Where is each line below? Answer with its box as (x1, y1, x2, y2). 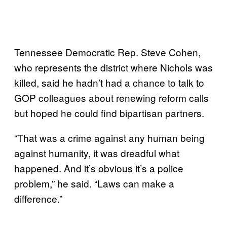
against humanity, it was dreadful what (14, 145, 179, 160)
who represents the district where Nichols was (14, 60, 213, 74)
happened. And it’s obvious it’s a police (14, 161, 183, 175)
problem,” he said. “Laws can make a (14, 176, 174, 190)
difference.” (14, 191, 62, 205)
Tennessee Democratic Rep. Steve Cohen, (14, 45, 201, 59)
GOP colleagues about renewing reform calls (14, 90, 209, 104)
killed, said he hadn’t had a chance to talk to (14, 75, 204, 89)
